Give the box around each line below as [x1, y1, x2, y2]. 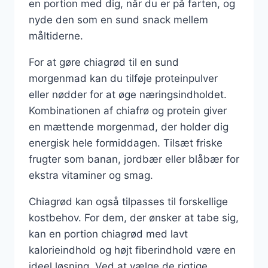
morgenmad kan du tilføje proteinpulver [29, 72, 218, 84]
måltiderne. [29, 29, 83, 42]
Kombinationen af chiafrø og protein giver [29, 104, 227, 117]
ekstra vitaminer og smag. [29, 169, 153, 181]
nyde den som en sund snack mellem [29, 13, 208, 26]
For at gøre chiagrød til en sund [29, 56, 179, 68]
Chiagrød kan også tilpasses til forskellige [29, 195, 228, 208]
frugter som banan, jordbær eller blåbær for [29, 153, 239, 165]
